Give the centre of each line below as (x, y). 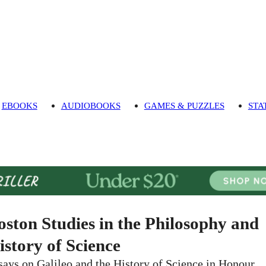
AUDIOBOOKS (91, 106)
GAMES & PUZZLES (184, 106)
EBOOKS (19, 106)
